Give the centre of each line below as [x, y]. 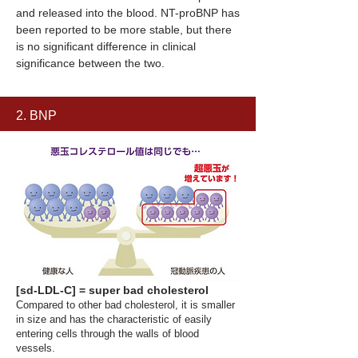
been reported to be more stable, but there [124, 30]
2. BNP [36, 115]
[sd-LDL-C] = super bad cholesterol [112, 290]
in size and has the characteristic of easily [114, 319]
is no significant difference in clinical [106, 46]
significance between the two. [90, 63]
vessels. [36, 348]
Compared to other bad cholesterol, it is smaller [125, 305]
